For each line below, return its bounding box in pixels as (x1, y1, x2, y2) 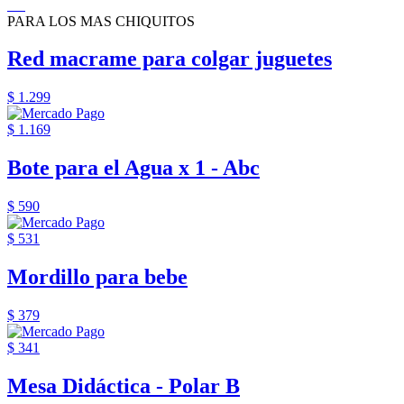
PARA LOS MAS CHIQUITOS (7, 13, 195, 29)
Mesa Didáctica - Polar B (7, 373, 240, 398)
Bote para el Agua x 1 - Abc (7, 156, 260, 180)
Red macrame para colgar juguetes (7, 47, 332, 71)
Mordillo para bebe (7, 265, 188, 289)
